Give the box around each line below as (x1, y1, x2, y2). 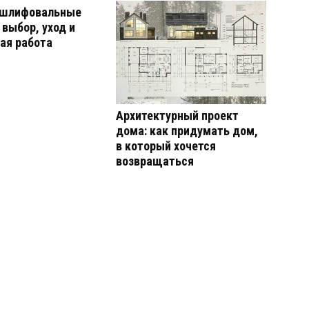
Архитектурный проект (116, 108, 239, 123)
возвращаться (116, 154, 194, 168)
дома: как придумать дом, (116, 123, 258, 138)
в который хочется (116, 139, 216, 153)
